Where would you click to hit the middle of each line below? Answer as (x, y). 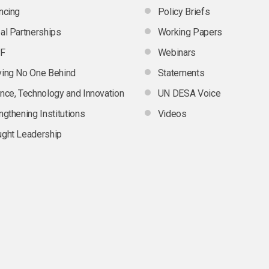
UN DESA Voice (189, 93)
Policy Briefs (184, 11)
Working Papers (190, 32)
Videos (172, 113)
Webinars (177, 52)
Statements (181, 73)
